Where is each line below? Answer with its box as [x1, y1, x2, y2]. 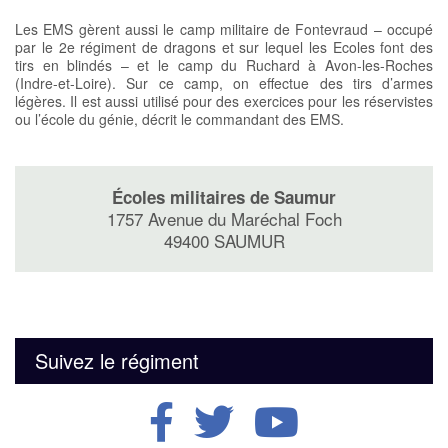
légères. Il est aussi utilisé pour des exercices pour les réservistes [15, 91, 433, 112]
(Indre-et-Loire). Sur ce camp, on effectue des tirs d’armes [15, 73, 433, 94]
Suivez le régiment [35, 346, 199, 376]
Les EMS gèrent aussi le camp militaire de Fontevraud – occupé [15, 19, 433, 40]
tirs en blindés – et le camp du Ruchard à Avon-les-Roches [15, 55, 433, 76]
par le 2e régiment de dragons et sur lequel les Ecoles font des [15, 37, 433, 58]
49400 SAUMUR [163, 228, 285, 254]
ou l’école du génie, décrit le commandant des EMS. [15, 109, 344, 130]
